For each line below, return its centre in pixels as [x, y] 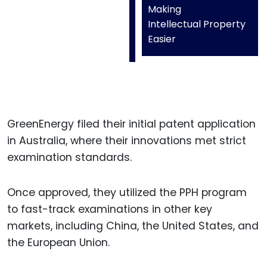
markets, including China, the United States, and [133, 226]
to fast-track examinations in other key [110, 209]
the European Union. [58, 242]
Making [164, 10]
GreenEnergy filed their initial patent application [131, 124]
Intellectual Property [197, 24]
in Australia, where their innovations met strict [127, 141]
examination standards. [69, 158]
